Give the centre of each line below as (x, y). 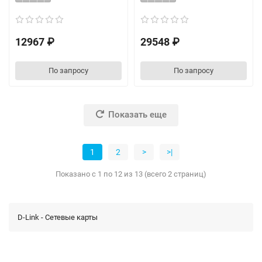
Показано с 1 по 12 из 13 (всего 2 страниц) (131, 174)
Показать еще (137, 115)
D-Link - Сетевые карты (58, 217)
